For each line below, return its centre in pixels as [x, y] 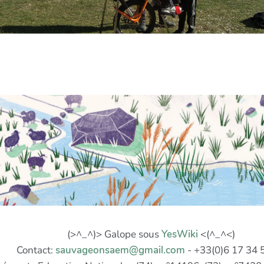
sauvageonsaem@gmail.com [120, 250]
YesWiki [179, 234]
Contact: [36, 250]
